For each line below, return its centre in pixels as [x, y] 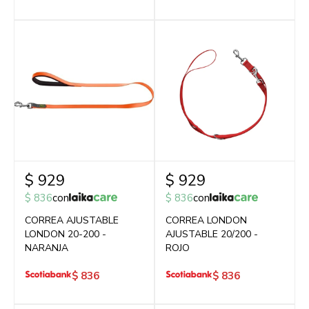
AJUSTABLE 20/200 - [212, 234]
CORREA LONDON [206, 220]
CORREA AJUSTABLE [72, 220]
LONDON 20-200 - [66, 234]
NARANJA [47, 248]
